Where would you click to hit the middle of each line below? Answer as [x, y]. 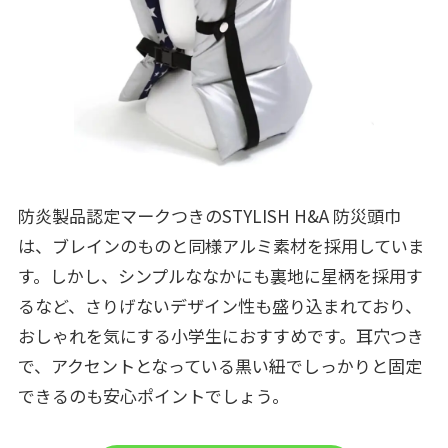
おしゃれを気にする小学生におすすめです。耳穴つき [220, 335]
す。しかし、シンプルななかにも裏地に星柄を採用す [220, 275]
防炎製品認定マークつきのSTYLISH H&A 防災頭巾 [209, 215]
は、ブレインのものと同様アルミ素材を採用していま [221, 245]
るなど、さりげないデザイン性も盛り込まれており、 [219, 305]
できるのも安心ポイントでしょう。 [153, 395]
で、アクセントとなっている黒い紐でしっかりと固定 [219, 365]
